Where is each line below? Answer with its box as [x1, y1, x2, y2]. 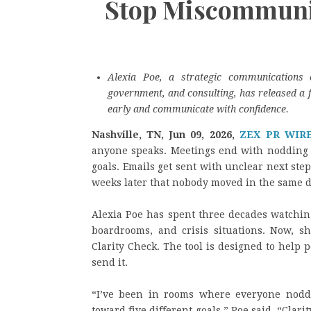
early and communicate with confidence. [108, 103, 289, 115]
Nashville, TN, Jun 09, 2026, [92, 129, 240, 140]
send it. [92, 257, 128, 268]
